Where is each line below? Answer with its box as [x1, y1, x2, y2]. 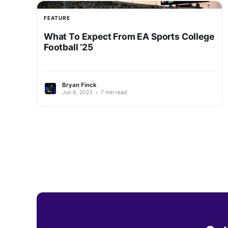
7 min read [99, 89, 127, 96]
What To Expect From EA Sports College [44, 31, 214, 42]
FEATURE [44, 14, 70, 21]
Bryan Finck [62, 81, 97, 89]
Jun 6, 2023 [62, 89, 93, 96]
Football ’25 [44, 41, 93, 52]
